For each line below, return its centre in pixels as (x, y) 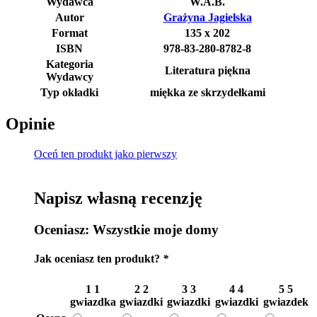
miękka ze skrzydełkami (207, 92)
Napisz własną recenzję (118, 198)
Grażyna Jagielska (207, 17)
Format (69, 33)
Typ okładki (69, 92)
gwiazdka (93, 301)
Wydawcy (69, 76)
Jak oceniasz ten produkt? (98, 259)
